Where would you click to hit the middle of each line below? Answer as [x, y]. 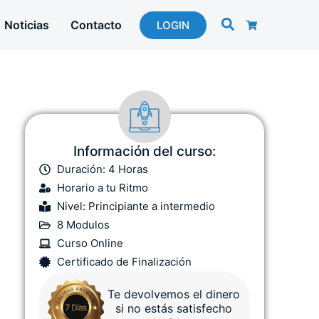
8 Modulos [83, 225]
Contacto [96, 25]
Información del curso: [145, 152]
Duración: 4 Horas [103, 169]
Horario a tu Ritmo [103, 188]
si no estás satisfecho [174, 308]
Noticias [26, 25]
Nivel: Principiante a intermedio [136, 206]
